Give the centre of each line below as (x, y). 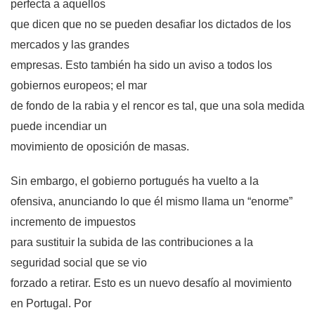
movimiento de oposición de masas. (100, 147)
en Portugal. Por (51, 304)
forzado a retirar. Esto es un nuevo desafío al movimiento (151, 283)
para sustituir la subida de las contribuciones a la (132, 243)
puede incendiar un (59, 127)
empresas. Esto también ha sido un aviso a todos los (141, 65)
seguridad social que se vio (79, 263)
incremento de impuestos (73, 222)
